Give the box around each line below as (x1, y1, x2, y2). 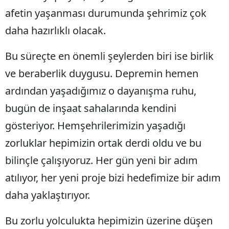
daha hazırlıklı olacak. (5, 24, 106, 38)
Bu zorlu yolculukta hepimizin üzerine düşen (5, 214, 213, 228)
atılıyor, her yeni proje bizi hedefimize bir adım (5, 171, 221, 185)
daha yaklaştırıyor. (5, 188, 90, 202)
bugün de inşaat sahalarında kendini (5, 101, 176, 116)
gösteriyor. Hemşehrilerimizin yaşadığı (5, 119, 186, 133)
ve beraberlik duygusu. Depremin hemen (5, 66, 198, 81)
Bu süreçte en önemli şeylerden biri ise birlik (5, 49, 214, 63)
